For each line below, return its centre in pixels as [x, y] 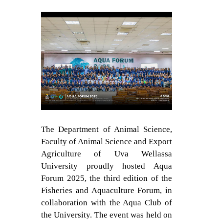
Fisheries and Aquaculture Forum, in [107, 190]
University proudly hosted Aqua [107, 166]
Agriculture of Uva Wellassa [107, 154]
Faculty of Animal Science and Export [107, 142]
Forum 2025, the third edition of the [107, 178]
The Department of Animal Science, [107, 129]
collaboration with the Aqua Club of [107, 203]
